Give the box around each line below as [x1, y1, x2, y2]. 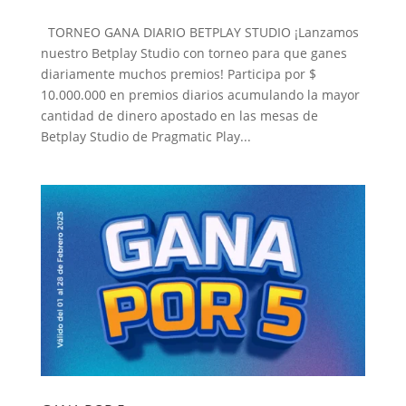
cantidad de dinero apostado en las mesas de [40, 106, 318, 124]
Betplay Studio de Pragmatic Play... [40, 127, 251, 145]
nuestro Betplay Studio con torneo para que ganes [40, 43, 347, 62]
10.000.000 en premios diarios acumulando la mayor [40, 85, 360, 103]
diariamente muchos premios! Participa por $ [40, 64, 316, 82]
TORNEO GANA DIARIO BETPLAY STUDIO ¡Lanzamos [40, 23, 359, 41]
